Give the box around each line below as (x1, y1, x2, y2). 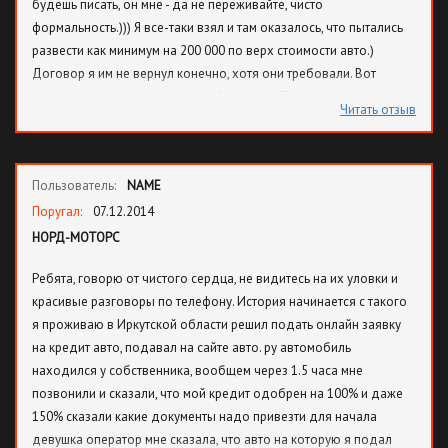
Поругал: (32, 203, 85, 220)
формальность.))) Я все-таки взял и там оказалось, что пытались (32, 19, 403, 36)
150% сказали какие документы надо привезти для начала (32, 408, 377, 425)
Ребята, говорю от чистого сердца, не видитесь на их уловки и (32, 270, 398, 287)
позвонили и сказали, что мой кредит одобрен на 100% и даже (32, 385, 403, 402)
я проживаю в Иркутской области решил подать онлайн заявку (32, 316, 401, 333)
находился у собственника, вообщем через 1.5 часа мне (32, 362, 363, 379)
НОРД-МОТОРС (32, 229, 120, 246)
